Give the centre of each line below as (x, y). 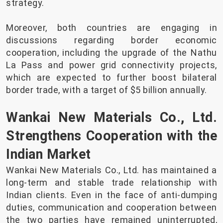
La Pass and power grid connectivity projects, (111, 65)
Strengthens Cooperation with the (111, 136)
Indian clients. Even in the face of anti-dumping (111, 195)
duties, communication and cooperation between (111, 208)
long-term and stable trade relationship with (111, 183)
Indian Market (49, 155)
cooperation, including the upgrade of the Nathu (111, 53)
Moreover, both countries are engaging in (111, 28)
